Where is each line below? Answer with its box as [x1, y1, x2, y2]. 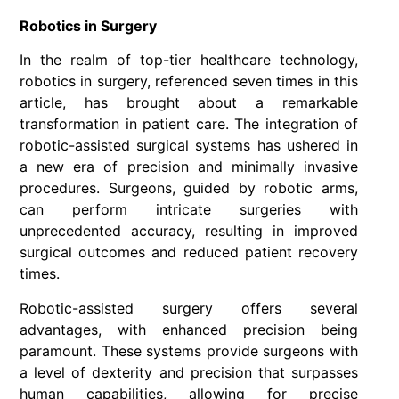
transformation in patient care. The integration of [20, 115, 358, 134]
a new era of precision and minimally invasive [20, 158, 358, 176]
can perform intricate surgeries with [20, 200, 358, 219]
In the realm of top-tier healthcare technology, [20, 51, 358, 69]
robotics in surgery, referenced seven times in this [20, 72, 358, 91]
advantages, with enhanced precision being [20, 320, 358, 338]
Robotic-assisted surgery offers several [20, 298, 358, 317]
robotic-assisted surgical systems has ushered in [20, 136, 358, 155]
